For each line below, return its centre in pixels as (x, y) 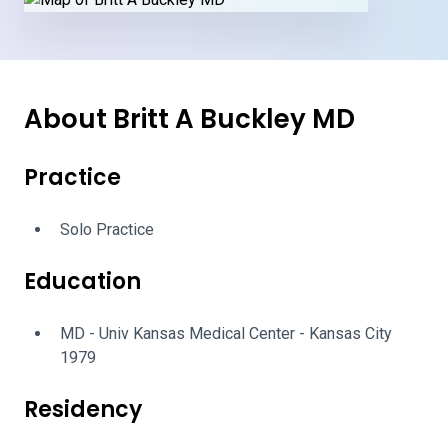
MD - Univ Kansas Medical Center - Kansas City (226, 333)
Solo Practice (107, 229)
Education (82, 281)
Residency (83, 409)
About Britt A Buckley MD (189, 119)
